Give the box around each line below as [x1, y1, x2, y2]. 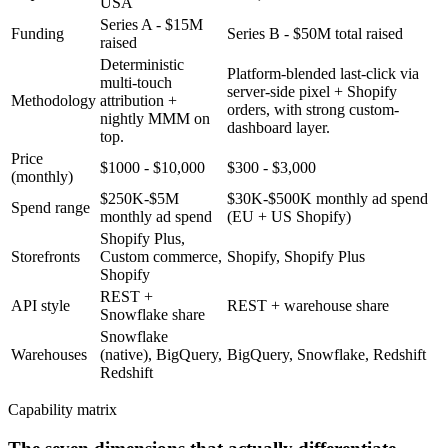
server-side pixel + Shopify [227, 83, 397, 100]
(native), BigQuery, [100, 346, 222, 363]
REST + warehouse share [227, 297, 389, 314]
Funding [11, 25, 64, 42]
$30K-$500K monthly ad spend [227, 190, 428, 207]
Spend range [11, 199, 90, 216]
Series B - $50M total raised [227, 25, 403, 42]
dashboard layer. [227, 119, 330, 136]
